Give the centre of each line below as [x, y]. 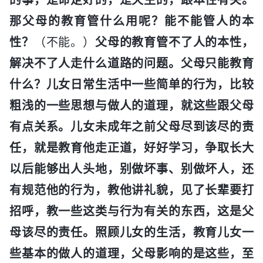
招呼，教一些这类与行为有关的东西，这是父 [131, 211]
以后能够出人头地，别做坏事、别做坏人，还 [131, 169]
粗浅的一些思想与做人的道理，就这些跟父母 [131, 105]
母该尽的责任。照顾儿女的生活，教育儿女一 [131, 232]
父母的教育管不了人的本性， [174, 42]
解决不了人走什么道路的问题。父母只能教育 [131, 63]
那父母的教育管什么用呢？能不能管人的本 [131, 21]
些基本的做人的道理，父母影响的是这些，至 [131, 253]
